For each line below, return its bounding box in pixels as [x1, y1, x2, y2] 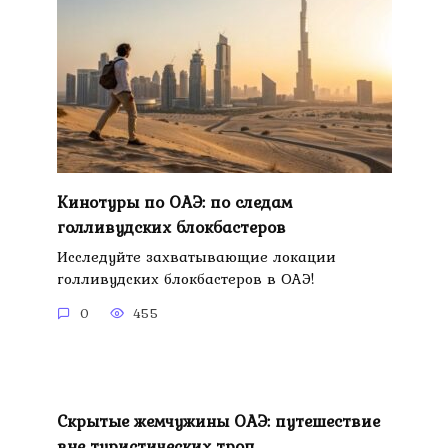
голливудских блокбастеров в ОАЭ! [56, 267, 314, 291]
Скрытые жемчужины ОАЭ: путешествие [56, 407, 380, 434]
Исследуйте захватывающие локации [56, 245, 336, 269]
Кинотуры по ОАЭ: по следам [56, 188, 292, 215]
